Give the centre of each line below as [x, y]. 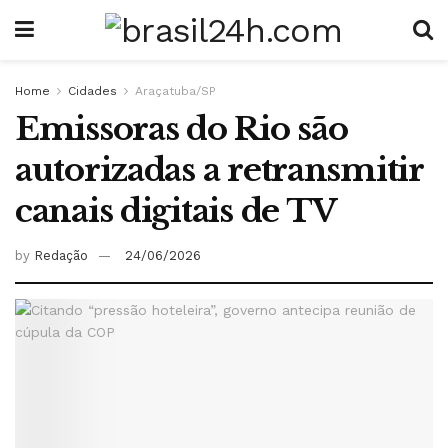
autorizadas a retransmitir [219, 170]
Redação [61, 255]
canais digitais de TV [176, 211]
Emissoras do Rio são [181, 129]
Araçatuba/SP [175, 91]
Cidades [92, 91]
